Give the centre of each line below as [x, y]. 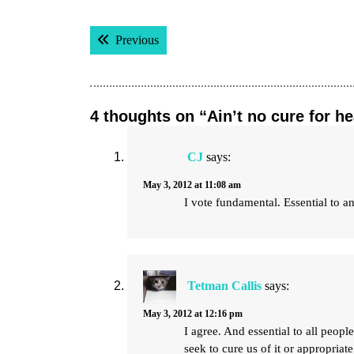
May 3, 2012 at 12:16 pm [193, 314]
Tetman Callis [224, 286]
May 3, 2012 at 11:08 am [192, 185]
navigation [147, 58]
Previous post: [193, 39]
